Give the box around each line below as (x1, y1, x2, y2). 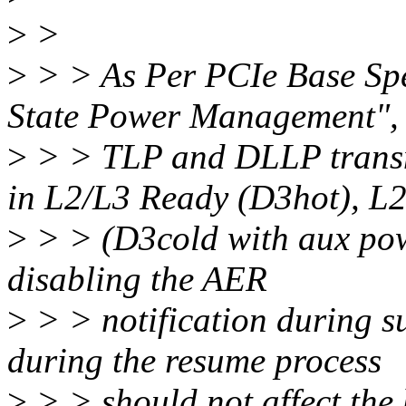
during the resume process (7, 341, 382, 381)
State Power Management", (7, 96, 399, 136)
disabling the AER (7, 259, 267, 299)
